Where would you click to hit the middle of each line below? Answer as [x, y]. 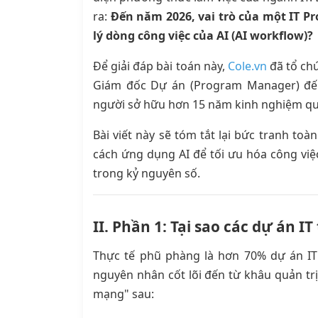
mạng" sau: [124, 294]
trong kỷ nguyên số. [147, 174]
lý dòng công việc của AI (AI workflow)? [203, 36]
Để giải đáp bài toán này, [160, 66]
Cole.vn [247, 66]
